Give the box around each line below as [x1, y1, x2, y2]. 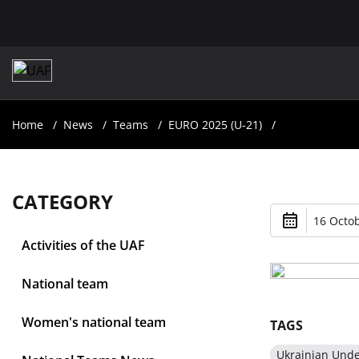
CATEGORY [12, 188, 113, 215]
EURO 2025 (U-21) [168, 117, 262, 132]
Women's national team [22, 313, 166, 331]
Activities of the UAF [22, 236, 145, 254]
